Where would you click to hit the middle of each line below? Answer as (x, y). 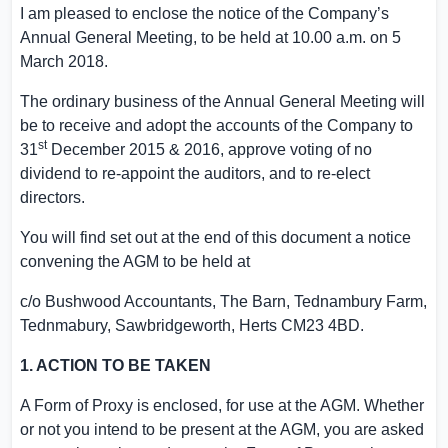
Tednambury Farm (358, 301)
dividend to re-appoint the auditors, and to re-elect (195, 173)
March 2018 (62, 61)
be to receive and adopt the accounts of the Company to (216, 125)
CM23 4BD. (320, 325)
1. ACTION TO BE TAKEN (115, 365)
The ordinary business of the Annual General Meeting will (222, 101)
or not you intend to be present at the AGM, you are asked (222, 429)
